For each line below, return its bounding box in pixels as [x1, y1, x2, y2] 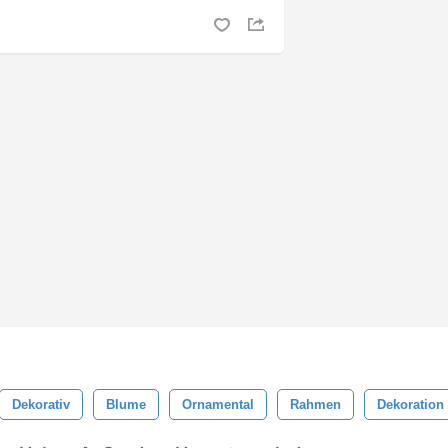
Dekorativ [12, 397, 70, 412]
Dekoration [377, 397, 444, 412]
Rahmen [290, 397, 341, 412]
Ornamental [182, 397, 254, 412]
